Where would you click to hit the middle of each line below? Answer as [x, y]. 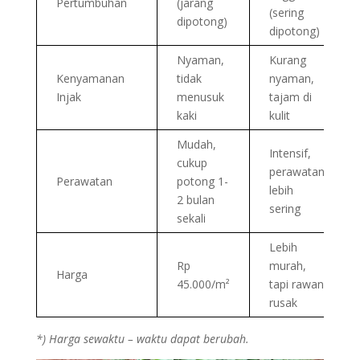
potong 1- [202, 182]
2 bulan [195, 200]
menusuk [200, 97]
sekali [191, 219]
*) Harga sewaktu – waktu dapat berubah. [142, 339]
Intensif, [290, 153]
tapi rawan [296, 284]
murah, [287, 266]
